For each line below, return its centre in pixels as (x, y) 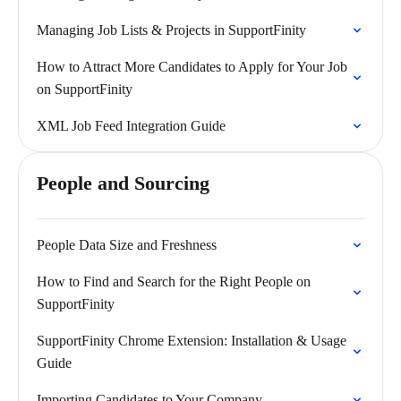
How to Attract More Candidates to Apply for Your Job (192, 67)
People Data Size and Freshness (127, 245)
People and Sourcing (123, 183)
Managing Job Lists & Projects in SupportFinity (171, 30)
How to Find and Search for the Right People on (174, 282)
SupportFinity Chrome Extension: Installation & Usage (192, 341)
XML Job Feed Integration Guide (131, 126)
